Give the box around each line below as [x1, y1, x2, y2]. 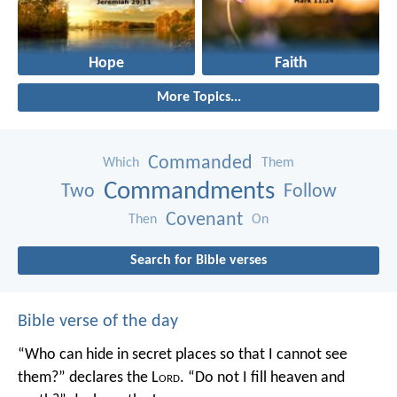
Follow [283, 181, 337, 202]
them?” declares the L [18, 369, 159, 386]
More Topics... [156, 90, 241, 105]
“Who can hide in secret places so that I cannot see [18, 346, 347, 363]
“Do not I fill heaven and [184, 369, 345, 386]
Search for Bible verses [130, 253, 267, 268]
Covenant [166, 209, 243, 230]
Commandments [103, 178, 275, 205]
